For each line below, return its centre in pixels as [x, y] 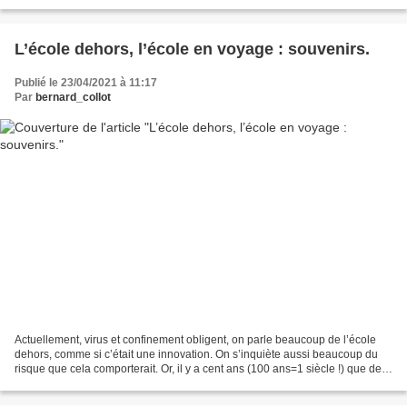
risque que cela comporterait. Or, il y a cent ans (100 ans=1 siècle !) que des [201, 369]
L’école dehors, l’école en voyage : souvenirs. [192, 49]
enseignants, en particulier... [84, 384]
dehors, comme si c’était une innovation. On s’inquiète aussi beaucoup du [196, 355]
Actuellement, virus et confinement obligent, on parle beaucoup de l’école [195, 340]
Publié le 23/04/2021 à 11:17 [86, 82]
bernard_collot [73, 97]
